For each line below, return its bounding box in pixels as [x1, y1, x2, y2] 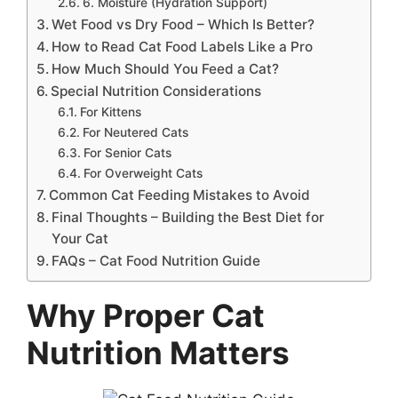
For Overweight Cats [83, 166, 203, 181]
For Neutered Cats [82, 125, 188, 140]
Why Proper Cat [27, 297, 265, 335]
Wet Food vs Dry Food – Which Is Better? [52, 16, 315, 34]
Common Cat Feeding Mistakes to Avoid [49, 187, 311, 204]
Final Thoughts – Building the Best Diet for [52, 209, 325, 227]
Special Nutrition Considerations [51, 83, 262, 100]
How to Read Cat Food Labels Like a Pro [52, 38, 314, 56]
